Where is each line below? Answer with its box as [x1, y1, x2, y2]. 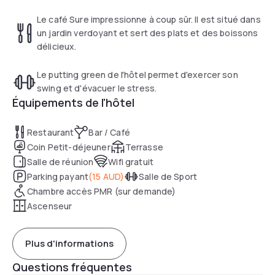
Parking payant [27, 170, 88, 182]
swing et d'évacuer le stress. [37, 82, 157, 94]
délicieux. [37, 40, 77, 52]
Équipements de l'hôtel [12, 95, 134, 110]
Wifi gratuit [108, 155, 153, 168]
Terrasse [125, 141, 163, 153]
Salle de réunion [27, 155, 94, 168]
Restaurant [27, 126, 74, 138]
